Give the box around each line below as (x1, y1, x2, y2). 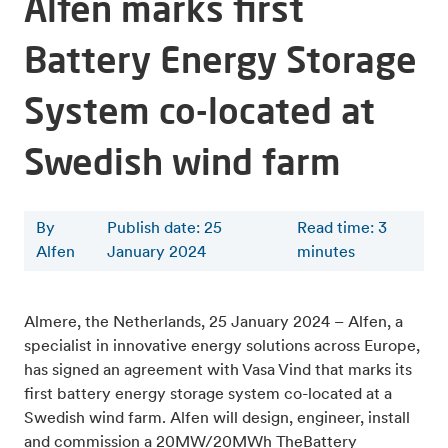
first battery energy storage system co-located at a (24, 387, 392, 404)
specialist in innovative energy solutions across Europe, (24, 339, 420, 356)
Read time (296, 221, 370, 238)
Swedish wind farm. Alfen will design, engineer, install (24, 411, 410, 428)
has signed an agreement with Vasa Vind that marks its (24, 363, 412, 380)
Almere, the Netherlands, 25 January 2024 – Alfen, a (24, 315, 403, 332)
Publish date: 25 (107, 221, 223, 238)
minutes (296, 245, 355, 262)
